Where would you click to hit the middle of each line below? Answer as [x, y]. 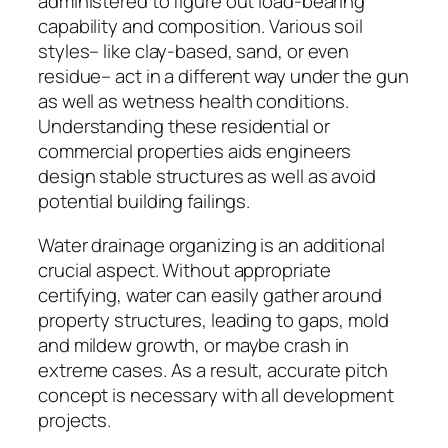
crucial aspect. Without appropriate [184, 269]
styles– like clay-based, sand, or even [194, 51]
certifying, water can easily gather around [210, 294]
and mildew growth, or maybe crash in [194, 344]
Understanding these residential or [184, 126]
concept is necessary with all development [216, 394]
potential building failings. [144, 201]
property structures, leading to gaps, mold [213, 319]
